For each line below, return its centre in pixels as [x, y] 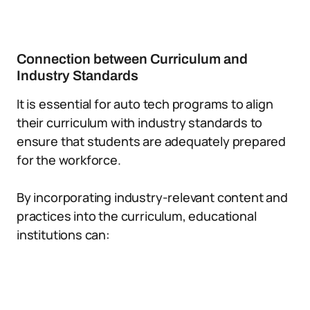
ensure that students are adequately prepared [152, 141]
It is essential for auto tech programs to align [145, 104]
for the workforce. [69, 160]
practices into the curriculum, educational [137, 216]
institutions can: [63, 235]
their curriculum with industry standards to [140, 122]
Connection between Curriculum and [132, 59]
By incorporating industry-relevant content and [152, 197]
